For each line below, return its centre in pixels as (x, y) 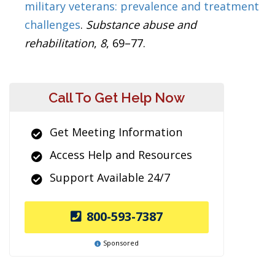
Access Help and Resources (121, 155)
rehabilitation (59, 43)
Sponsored (121, 243)
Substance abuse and (141, 25)
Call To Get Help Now (117, 98)
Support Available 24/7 (110, 178)
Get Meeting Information (116, 132)
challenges (52, 25)
